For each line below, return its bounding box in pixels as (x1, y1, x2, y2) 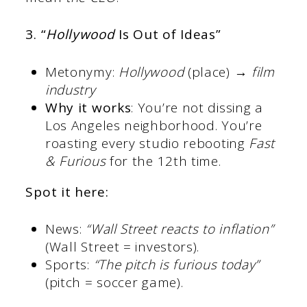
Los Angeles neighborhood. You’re (45, 116, 262, 134)
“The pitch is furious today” (93, 256, 260, 274)
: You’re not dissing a (131, 98, 263, 116)
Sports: (45, 256, 94, 274)
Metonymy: (45, 62, 119, 81)
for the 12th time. (106, 151, 221, 170)
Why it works (45, 98, 132, 116)
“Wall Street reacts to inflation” (86, 220, 274, 238)
